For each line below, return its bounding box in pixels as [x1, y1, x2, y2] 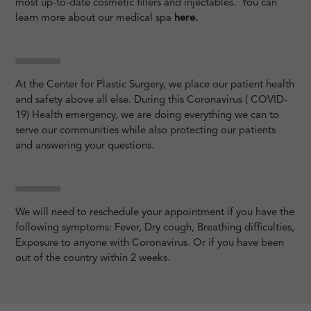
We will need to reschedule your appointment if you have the [15, 207, 295, 218]
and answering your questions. [15, 140, 155, 151]
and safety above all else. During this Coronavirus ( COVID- [15, 94, 288, 106]
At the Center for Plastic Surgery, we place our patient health [15, 79, 295, 90]
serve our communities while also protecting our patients [15, 125, 276, 136]
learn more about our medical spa [15, 12, 175, 24]
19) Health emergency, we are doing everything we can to [15, 110, 280, 121]
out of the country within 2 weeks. [15, 253, 171, 264]
